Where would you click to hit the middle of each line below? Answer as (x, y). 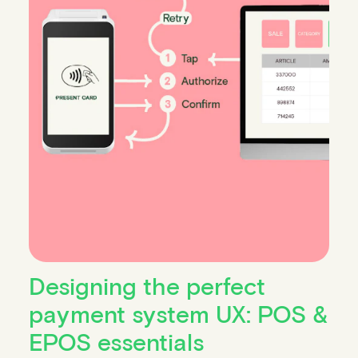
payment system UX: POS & (178, 313)
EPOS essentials (116, 341)
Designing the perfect (147, 285)
